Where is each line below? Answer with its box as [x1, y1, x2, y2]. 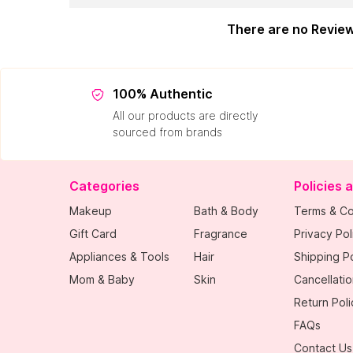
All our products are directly [112, 108, 258, 122]
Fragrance [194, 226, 247, 240]
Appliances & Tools [69, 249, 169, 263]
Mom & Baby [69, 272, 135, 286]
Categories [69, 177, 139, 194]
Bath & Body [194, 203, 258, 217]
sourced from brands [112, 124, 222, 139]
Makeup [69, 203, 112, 217]
